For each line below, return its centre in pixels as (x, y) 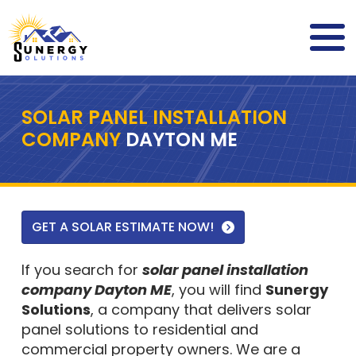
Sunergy (296, 290)
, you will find (218, 290)
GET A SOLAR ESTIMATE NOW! (122, 227)
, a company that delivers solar (201, 310)
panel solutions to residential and (139, 329)
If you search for (81, 270)
